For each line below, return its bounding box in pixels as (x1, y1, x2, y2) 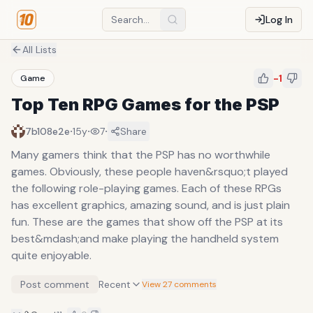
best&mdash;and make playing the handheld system (11, 231, 279, 246)
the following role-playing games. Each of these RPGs (11, 181, 282, 196)
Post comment (20, 278, 89, 291)
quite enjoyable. (11, 248, 92, 263)
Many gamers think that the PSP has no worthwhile (11, 147, 270, 162)
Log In (265, 13, 293, 26)
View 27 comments (142, 279, 217, 290)
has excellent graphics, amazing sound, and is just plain (11, 198, 290, 212)
